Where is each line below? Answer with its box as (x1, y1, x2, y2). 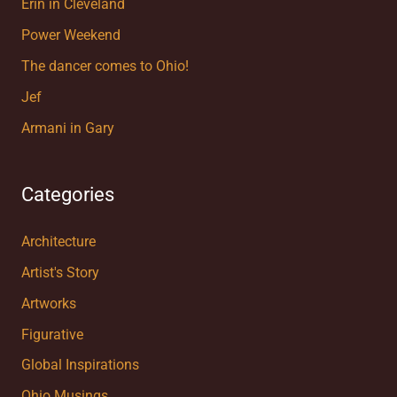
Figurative (20, 326, 83, 343)
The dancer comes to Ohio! (20, 58, 189, 74)
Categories (20, 183, 114, 206)
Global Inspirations (20, 357, 139, 374)
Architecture (20, 233, 96, 250)
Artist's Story (20, 264, 99, 281)
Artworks (20, 295, 76, 312)
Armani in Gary (20, 120, 114, 136)
